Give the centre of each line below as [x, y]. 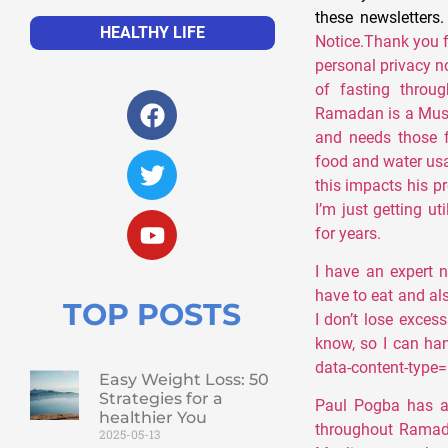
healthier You [152, 418]
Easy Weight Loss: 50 [183, 380]
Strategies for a [160, 399]
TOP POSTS [152, 315]
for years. [347, 233]
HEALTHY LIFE [152, 33]
